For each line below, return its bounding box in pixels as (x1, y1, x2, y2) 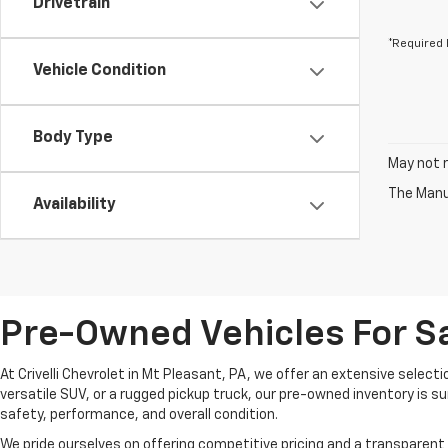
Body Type (33, 130, 113, 146)
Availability (33, 197, 116, 213)
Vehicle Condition (33, 63, 166, 79)
